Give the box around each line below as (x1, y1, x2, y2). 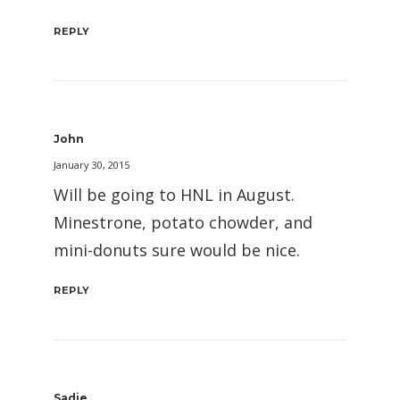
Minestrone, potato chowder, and (54, 212, 312, 233)
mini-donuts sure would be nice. (54, 239, 300, 261)
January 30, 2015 (54, 158, 129, 171)
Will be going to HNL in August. (54, 184, 295, 205)
